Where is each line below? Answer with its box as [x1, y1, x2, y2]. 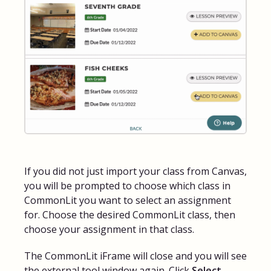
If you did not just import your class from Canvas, [24, 164, 247, 178]
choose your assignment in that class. [24, 222, 194, 236]
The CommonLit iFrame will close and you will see [24, 249, 247, 263]
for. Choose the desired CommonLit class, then [24, 207, 235, 221]
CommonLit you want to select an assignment [24, 193, 231, 207]
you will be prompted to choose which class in [24, 178, 230, 192]
